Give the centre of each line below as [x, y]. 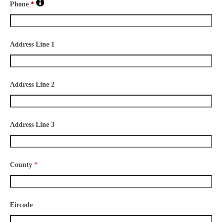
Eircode [21, 205]
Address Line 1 [32, 44]
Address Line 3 [32, 125]
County [22, 165]
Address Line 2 [32, 84]
